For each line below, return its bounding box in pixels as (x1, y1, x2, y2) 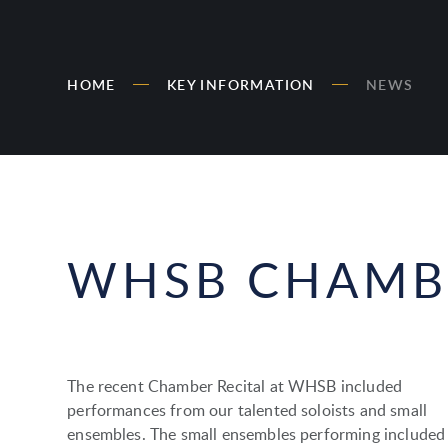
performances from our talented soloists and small (67, 398, 428, 421)
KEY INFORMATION (166, 74, 315, 94)
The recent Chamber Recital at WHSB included (67, 374, 403, 397)
